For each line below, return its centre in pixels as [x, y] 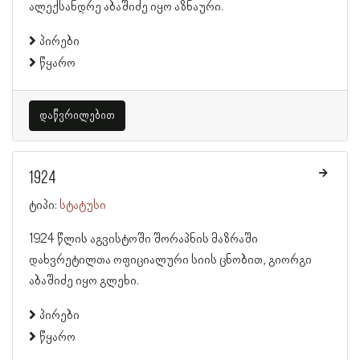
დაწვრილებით [77, 116]
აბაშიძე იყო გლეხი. [84, 281]
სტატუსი [83, 206]
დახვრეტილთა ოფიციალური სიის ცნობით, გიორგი [170, 260]
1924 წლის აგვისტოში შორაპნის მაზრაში [143, 239]
